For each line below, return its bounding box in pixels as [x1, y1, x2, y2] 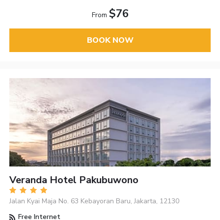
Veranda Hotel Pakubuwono [9, 173, 139, 187]
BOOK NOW [86, 34, 134, 46]
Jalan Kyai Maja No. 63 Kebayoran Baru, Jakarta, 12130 [9, 196, 180, 206]
